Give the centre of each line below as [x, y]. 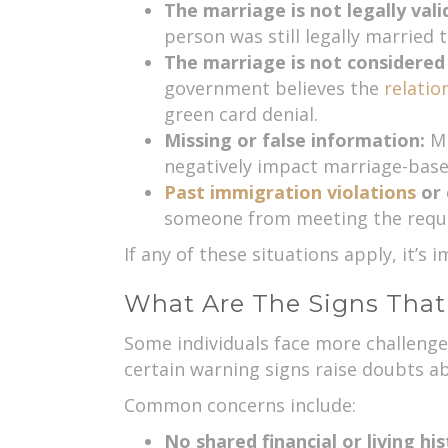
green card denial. [240, 114]
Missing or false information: [296, 140]
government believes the [273, 88]
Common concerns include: [239, 405]
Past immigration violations [289, 192]
